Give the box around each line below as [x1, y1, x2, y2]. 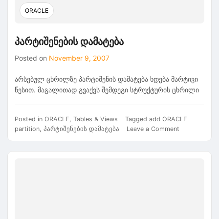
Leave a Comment [127, 125, 179, 132]
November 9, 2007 [49, 54, 109, 62]
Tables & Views [73, 115, 118, 123]
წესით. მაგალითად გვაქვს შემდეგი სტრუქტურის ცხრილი [15, 86, 199, 94]
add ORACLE [149, 115, 187, 123]
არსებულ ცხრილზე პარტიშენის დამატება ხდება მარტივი [15, 75, 198, 83]
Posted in [15, 115, 44, 123]
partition [15, 125, 40, 132]
